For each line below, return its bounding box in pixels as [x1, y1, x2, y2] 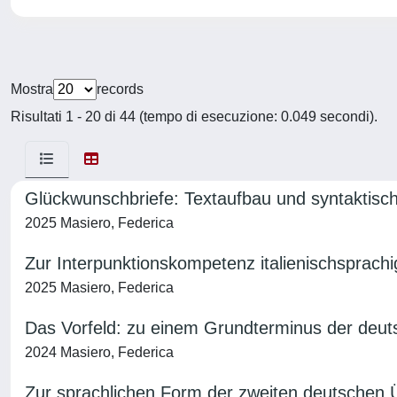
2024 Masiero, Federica [25, 345, 174, 360]
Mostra [11, 82, 53, 97]
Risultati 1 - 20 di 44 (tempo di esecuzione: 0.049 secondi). [11, 109, 378, 124]
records [97, 82, 144, 97]
